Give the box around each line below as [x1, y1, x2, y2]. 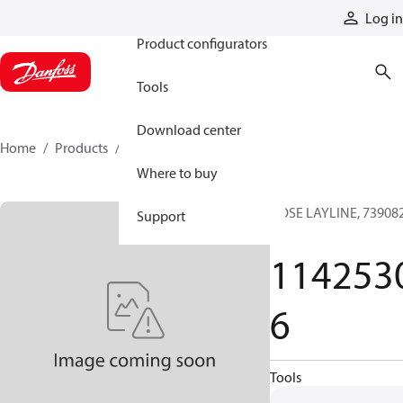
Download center [137, 121, 241, 139]
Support [137, 207, 185, 225]
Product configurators [137, 34, 267, 52]
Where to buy [137, 164, 218, 182]
